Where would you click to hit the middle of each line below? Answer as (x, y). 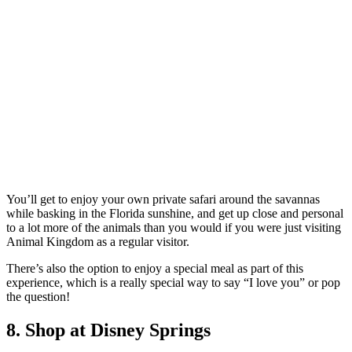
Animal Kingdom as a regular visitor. (98, 242)
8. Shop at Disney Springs (108, 330)
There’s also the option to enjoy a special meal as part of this (155, 269)
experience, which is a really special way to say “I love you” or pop (173, 283)
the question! (38, 297)
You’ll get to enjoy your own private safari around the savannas (163, 200)
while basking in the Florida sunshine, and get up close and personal (175, 214)
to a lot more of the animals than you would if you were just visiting (174, 228)
